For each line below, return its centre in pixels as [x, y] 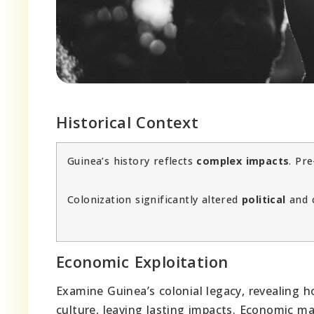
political [264, 199]
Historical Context [128, 122]
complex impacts [243, 161]
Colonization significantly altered [155, 199]
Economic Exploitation [142, 261]
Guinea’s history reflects [132, 161]
